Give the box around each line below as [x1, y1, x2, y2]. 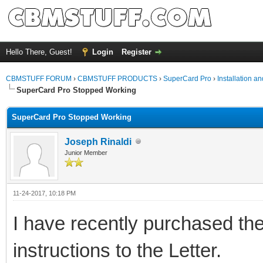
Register [122, 48, 151, 56]
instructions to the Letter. [13, 239, 221, 261]
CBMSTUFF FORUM [6, 75, 72, 83]
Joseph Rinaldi [65, 136, 131, 147]
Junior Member [65, 149, 107, 156]
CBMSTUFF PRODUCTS [77, 75, 157, 83]
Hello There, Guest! [6, 48, 75, 56]
